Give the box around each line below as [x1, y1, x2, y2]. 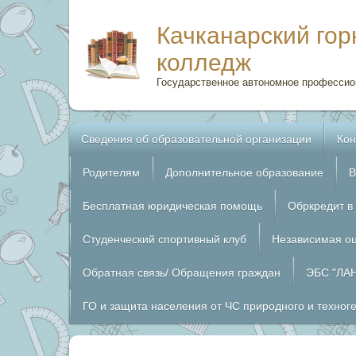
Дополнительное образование [165, 166, 323, 179]
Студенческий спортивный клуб [83, 233, 246, 246]
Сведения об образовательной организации [81, 133, 311, 145]
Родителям [83, 166, 140, 179]
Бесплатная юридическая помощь [83, 199, 262, 212]
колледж [157, 49, 251, 75]
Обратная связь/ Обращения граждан [83, 266, 281, 279]
